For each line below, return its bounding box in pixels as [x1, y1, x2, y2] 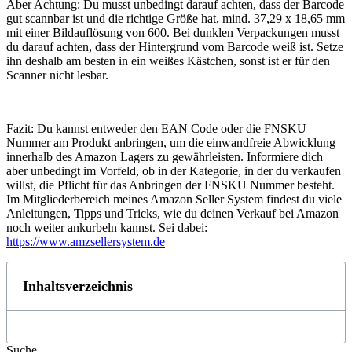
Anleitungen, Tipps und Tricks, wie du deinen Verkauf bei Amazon [6, 207, 339, 220]
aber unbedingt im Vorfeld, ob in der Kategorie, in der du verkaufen [6, 164, 341, 178]
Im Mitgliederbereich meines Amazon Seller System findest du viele [6, 192, 342, 206]
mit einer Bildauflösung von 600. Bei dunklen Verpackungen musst [6, 26, 339, 39]
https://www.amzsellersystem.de [6, 235, 165, 248]
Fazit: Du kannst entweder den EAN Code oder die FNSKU [6, 122, 306, 135]
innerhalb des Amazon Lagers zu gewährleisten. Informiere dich [6, 150, 323, 163]
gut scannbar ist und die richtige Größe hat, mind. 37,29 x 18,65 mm [6, 12, 345, 25]
